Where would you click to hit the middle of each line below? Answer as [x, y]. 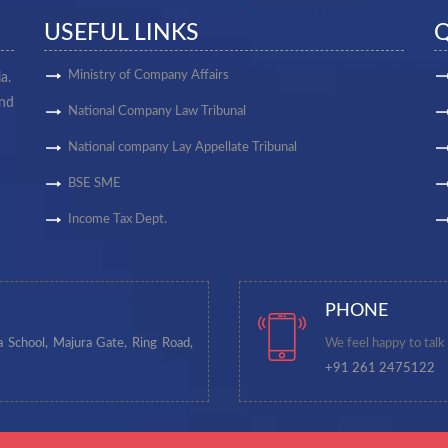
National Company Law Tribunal [157, 111]
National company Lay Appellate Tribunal [182, 147]
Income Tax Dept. [117, 219]
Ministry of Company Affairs [148, 75]
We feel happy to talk [385, 343]
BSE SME [94, 183]
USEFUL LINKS [121, 32]
